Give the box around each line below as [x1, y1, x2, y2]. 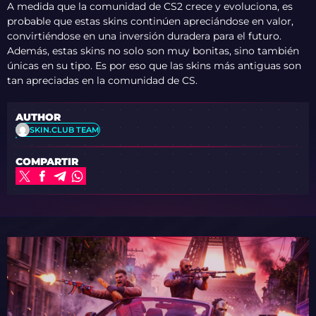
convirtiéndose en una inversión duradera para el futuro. [7, 30, 281, 42]
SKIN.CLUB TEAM [30, 124, 100, 135]
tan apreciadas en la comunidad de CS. [7, 74, 197, 87]
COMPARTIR [16, 156, 79, 168]
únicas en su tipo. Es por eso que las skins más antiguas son [7, 59, 301, 72]
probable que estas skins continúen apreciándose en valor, [7, 15, 293, 28]
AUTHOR [16, 111, 61, 123]
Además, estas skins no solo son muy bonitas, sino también [7, 44, 299, 57]
